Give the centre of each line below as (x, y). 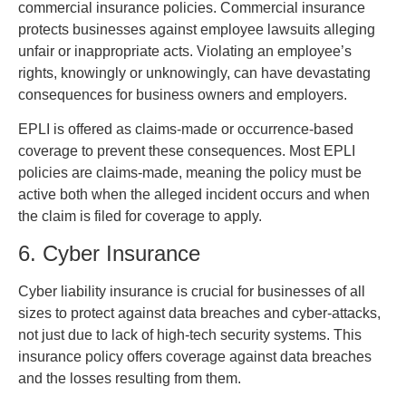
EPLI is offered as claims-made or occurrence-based (186, 130)
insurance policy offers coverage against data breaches (195, 356)
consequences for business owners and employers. (183, 94)
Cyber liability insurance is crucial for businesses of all (192, 291)
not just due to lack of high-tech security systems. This (190, 334)
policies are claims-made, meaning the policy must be (190, 173)
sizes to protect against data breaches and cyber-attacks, (199, 313)
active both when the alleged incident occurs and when (194, 195)
